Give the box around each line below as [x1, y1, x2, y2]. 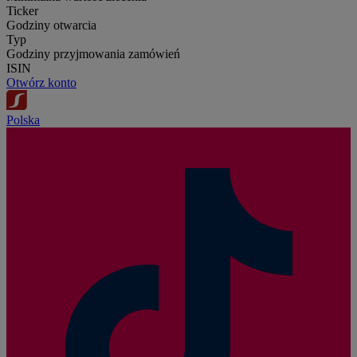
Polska [6, 113, 40, 127]
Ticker [6, 3, 38, 18]
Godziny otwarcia [6, 18, 96, 32]
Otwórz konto [6, 75, 76, 89]
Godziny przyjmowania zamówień [6, 46, 180, 61]
